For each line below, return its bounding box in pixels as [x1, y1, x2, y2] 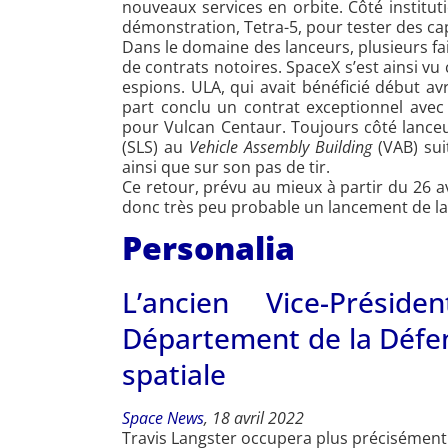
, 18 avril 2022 [204, 407, 304, 430]
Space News [122, 407, 204, 430]
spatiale [122, 355, 226, 394]
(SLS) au [122, 136, 190, 159]
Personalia [122, 226, 295, 270]
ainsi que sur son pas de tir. [122, 156, 330, 179]
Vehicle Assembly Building [189, 136, 373, 159]
